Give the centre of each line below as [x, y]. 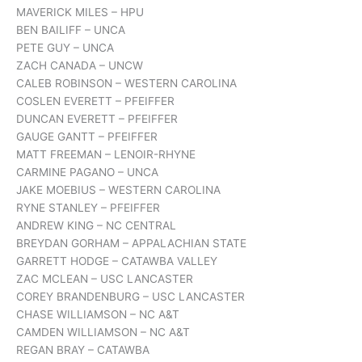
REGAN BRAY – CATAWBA [83, 350]
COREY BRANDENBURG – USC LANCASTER [130, 297]
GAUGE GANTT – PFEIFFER [87, 137]
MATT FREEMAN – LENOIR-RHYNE [106, 155]
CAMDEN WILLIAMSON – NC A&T [103, 333]
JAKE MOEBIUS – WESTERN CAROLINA [118, 190]
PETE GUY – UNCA [65, 48]
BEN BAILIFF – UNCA [71, 30]
